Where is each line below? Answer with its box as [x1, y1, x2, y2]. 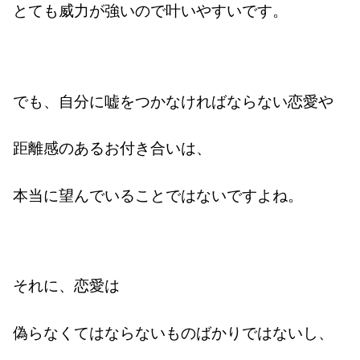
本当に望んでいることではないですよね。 [13, 184, 304, 205]
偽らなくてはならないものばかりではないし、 [13, 321, 334, 342]
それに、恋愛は [13, 275, 121, 296]
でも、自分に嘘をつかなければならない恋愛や [13, 91, 334, 112]
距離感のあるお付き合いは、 [13, 137, 212, 158]
